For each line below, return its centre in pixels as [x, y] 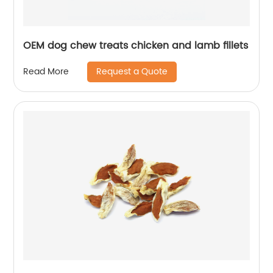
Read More [46, 72]
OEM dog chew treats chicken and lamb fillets [136, 45]
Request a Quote [132, 71]
